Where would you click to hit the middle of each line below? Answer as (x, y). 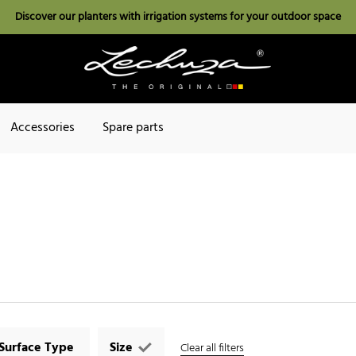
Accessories (43, 128)
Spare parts (133, 128)
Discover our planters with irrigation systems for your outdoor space (178, 17)
